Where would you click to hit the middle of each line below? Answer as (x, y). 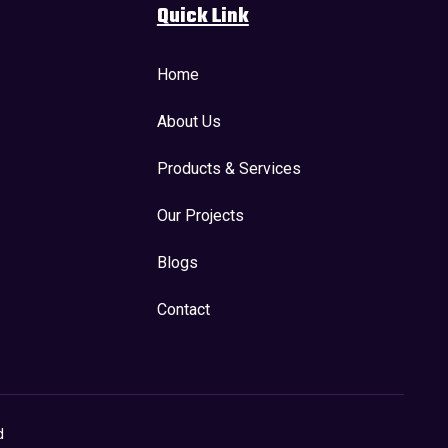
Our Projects (200, 215)
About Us (188, 121)
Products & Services (228, 168)
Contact (183, 309)
